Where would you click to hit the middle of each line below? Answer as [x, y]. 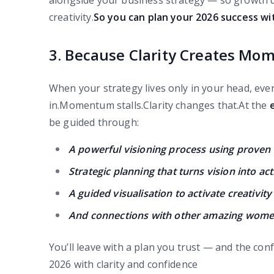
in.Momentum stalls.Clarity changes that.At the [159, 106]
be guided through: [94, 123]
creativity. [71, 17]
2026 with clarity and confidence [124, 265]
